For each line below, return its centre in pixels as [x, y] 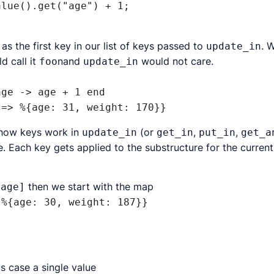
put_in [217, 132]
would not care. [176, 61]
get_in [175, 132]
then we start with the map [89, 187]
